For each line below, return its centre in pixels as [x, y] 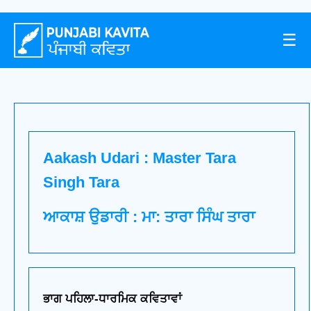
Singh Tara [81, 182]
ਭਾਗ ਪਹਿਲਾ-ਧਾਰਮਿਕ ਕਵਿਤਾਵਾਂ [112, 299]
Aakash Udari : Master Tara [140, 158]
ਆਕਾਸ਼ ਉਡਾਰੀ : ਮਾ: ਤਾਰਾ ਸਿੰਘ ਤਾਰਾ [149, 217]
